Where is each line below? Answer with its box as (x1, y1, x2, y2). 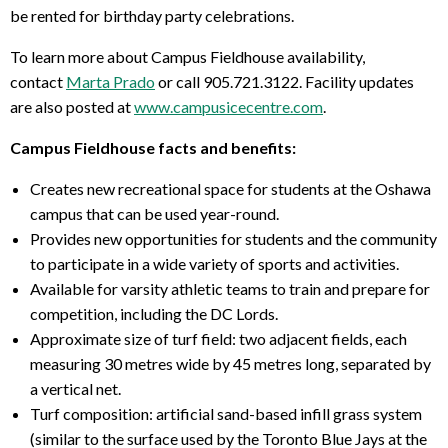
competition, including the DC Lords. (30, 304, 278, 324)
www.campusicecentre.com (134, 97, 323, 117)
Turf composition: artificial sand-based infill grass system (30, 404, 422, 424)
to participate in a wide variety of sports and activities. (30, 254, 399, 274)
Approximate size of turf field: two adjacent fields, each (30, 329, 407, 349)
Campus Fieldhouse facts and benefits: (10, 138, 296, 158)
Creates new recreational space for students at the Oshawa (30, 179, 431, 199)
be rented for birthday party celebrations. (10, 6, 294, 26)
